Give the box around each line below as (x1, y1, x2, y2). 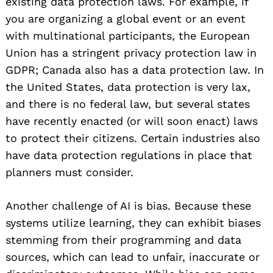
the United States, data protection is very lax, (5, 80, 250, 93)
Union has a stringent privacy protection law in (5, 46, 257, 59)
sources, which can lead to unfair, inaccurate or (5, 250, 260, 263)
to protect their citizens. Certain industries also (5, 131, 260, 144)
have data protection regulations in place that (5, 148, 252, 161)
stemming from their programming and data (5, 233, 241, 246)
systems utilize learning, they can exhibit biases (5, 216, 261, 229)
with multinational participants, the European (5, 29, 250, 42)
